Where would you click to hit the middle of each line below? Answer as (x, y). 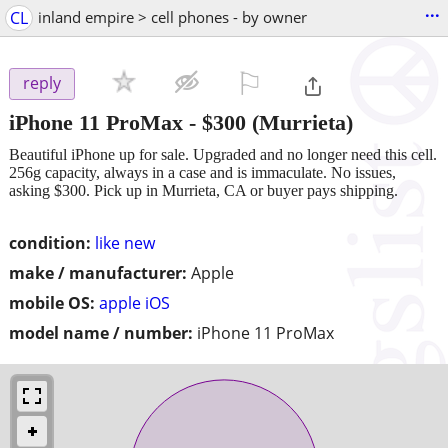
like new (125, 242)
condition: (50, 242)
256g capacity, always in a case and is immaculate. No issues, (202, 172)
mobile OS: (52, 302)
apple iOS (134, 302)
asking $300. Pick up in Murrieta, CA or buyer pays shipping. (203, 190)
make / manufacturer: (98, 272)
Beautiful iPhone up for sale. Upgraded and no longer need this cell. (223, 154)
